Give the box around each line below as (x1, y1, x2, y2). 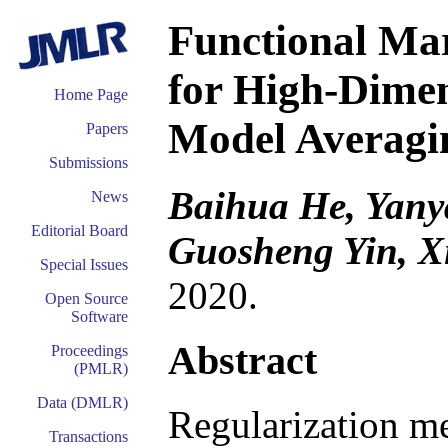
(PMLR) (74, 360, 128, 377)
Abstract (168, 337, 317, 383)
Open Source (45, 290, 128, 307)
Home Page (54, 86, 128, 103)
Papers (86, 120, 128, 137)
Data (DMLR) (37, 394, 128, 411)
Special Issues (40, 256, 128, 273)
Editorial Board (31, 222, 128, 239)
